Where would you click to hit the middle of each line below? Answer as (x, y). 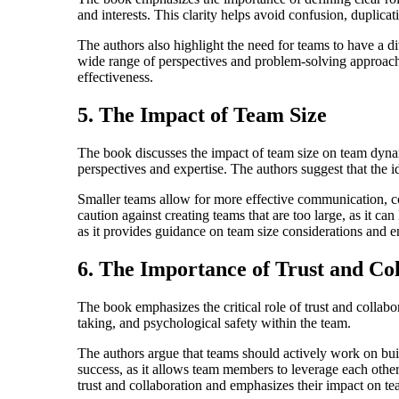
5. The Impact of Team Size (202, 115)
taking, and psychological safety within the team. (214, 322)
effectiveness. (115, 77)
